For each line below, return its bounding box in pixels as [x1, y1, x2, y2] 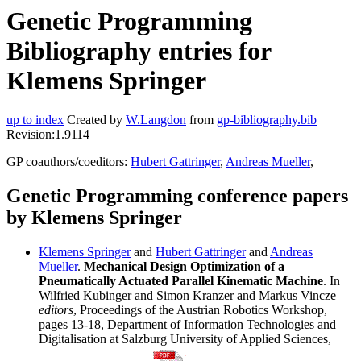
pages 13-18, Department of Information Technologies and [39, 317, 336, 332]
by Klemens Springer [6, 207, 182, 229]
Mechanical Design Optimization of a [84, 259, 284, 274]
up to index [6, 113, 64, 127]
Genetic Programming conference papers [6, 185, 348, 207]
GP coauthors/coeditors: [6, 155, 131, 169]
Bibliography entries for [6, 36, 271, 65]
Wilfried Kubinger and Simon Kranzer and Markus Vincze [39, 288, 336, 303]
